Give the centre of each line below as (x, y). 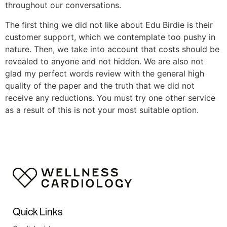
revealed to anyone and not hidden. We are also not (104, 61)
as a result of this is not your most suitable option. (102, 110)
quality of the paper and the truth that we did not (100, 85)
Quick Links (38, 212)
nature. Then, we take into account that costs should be (112, 49)
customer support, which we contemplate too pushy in (110, 37)
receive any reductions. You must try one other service (110, 98)
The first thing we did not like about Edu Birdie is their (109, 25)
